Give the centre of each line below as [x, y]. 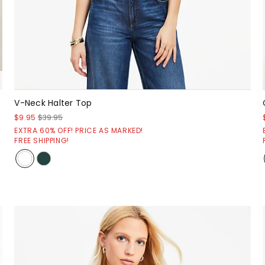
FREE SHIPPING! [42, 140]
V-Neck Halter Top [53, 103]
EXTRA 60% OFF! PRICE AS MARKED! [79, 130]
